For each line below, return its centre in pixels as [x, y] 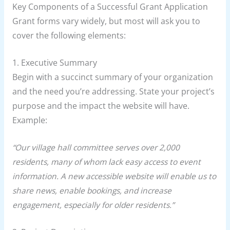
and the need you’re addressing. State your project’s [113, 92]
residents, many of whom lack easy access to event [106, 161]
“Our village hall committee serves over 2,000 [96, 147]
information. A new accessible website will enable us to [114, 176]
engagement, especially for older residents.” [93, 205]
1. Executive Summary [54, 63]
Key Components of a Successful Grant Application [110, 7]
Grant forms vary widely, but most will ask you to [106, 21]
